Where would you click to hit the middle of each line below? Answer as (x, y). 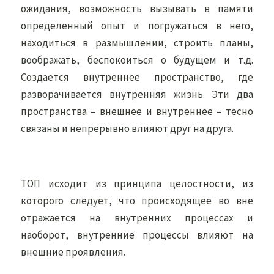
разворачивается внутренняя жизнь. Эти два (137, 94)
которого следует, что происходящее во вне (137, 201)
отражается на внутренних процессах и (137, 218)
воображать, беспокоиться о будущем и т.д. (137, 60)
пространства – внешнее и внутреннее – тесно (137, 111)
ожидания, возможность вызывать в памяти (137, 9)
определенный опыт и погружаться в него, (137, 26)
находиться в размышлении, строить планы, (137, 43)
